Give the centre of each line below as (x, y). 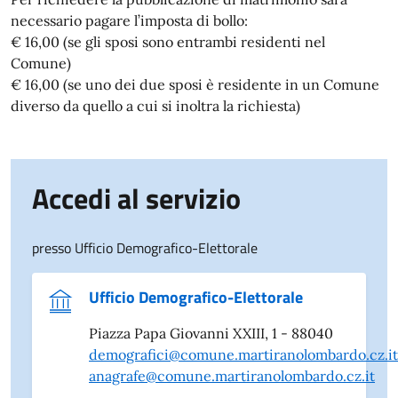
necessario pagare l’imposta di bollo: (129, 20)
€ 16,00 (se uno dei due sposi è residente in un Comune (195, 84)
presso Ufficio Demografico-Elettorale (145, 247)
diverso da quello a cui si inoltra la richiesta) (155, 105)
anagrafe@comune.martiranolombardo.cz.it (232, 375)
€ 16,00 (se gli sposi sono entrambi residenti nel (168, 41)
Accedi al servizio (136, 198)
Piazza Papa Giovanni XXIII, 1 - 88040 (211, 333)
